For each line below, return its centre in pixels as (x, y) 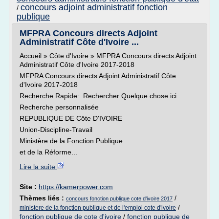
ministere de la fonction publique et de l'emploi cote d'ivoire (98, 208)
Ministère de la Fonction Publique (71, 141)
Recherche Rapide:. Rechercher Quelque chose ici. (99, 96)
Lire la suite (38, 167)
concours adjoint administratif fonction (94, 7)
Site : (29, 187)
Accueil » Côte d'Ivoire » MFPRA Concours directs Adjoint (108, 56)
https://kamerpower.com (76, 187)
